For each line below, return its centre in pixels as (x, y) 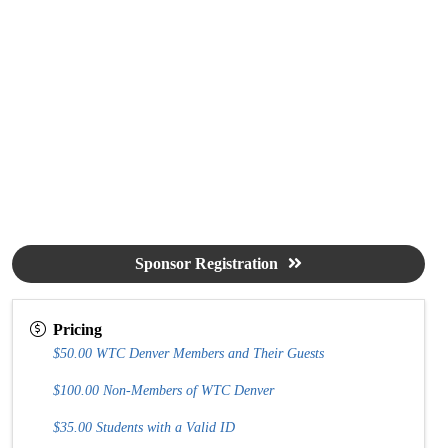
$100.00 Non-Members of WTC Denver (164, 391)
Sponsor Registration (207, 263)
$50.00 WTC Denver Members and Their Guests (189, 354)
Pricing (78, 329)
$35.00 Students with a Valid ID (144, 428)
